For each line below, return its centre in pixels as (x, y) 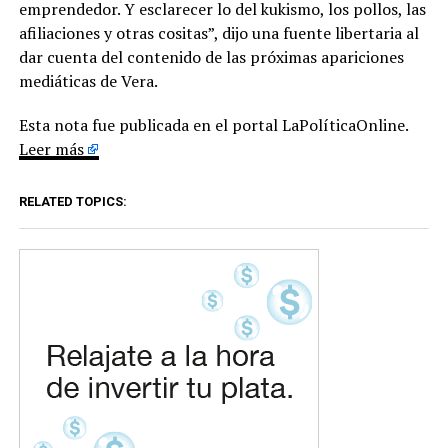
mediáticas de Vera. (89, 81)
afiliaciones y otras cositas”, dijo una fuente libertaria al (218, 33)
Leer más (51, 149)
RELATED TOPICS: (72, 202)
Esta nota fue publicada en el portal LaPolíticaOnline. (213, 125)
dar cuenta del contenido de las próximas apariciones (211, 57)
